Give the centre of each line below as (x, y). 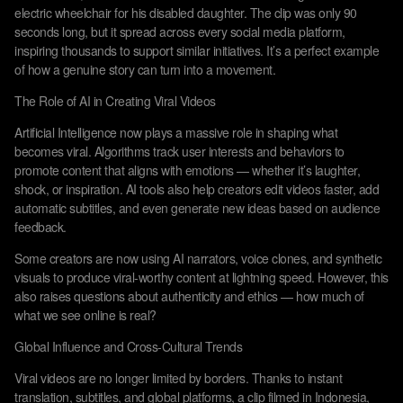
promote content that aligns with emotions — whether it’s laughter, (187, 170)
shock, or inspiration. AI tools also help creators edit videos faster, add (197, 189)
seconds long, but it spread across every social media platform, (180, 31)
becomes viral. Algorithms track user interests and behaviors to (179, 151)
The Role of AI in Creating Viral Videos (115, 101)
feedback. (40, 227)
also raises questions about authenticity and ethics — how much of (189, 296)
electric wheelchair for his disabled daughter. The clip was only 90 (186, 13)
